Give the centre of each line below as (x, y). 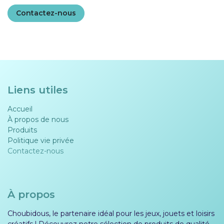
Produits (22, 130)
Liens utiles (38, 90)
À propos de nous (38, 119)
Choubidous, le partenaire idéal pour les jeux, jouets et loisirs (111, 213)
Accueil (20, 109)
